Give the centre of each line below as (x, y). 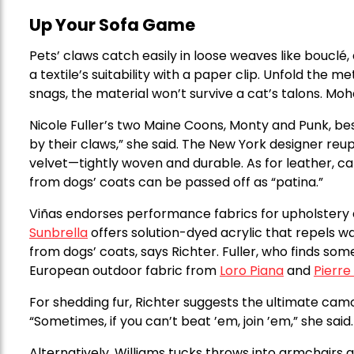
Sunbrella (58, 232)
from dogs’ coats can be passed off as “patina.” (176, 182)
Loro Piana (252, 270)
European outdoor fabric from (124, 270)
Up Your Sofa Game (112, 24)
